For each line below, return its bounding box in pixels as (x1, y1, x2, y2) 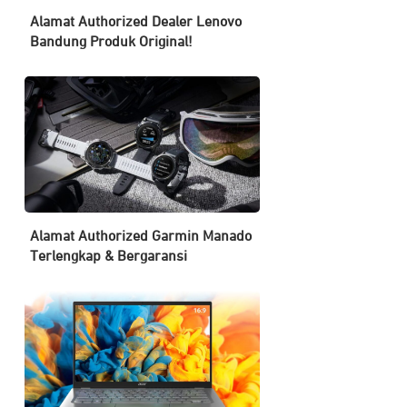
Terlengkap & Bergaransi (30, 250, 188, 264)
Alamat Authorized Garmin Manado (30, 230, 253, 244)
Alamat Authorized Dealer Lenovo (30, 15, 243, 30)
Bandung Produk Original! (30, 35, 194, 50)
